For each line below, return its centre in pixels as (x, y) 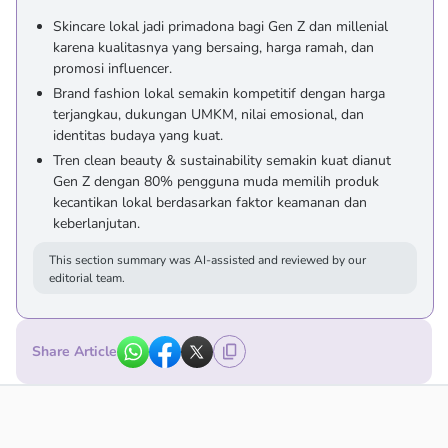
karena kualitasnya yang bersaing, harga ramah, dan (213, 47)
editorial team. (87, 278)
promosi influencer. (112, 68)
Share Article (74, 351)
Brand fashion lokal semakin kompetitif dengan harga (219, 93)
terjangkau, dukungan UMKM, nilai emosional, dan (208, 114)
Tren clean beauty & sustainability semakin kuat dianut (222, 160)
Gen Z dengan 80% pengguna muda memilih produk (216, 181)
